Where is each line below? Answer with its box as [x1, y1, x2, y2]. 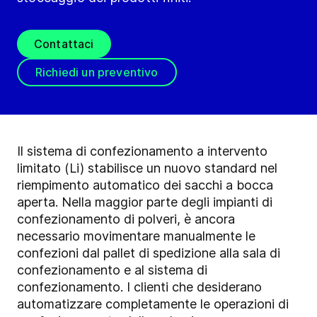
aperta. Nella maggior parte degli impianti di [17, 195, 272, 210]
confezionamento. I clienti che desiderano [17, 279, 262, 295]
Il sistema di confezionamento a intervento [17, 144, 267, 159]
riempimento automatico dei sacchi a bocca [17, 178, 273, 193]
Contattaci [34, 37, 94, 52]
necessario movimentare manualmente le [17, 229, 255, 244]
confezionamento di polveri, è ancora [17, 212, 235, 227]
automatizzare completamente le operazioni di [17, 296, 289, 312]
